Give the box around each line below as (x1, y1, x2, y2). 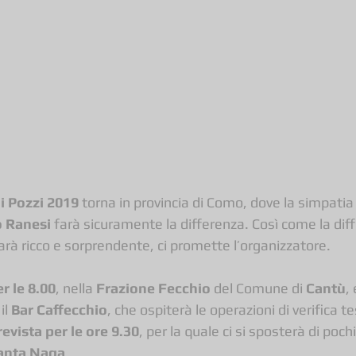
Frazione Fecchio (96, 279, 211, 296)
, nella (56, 279, 96, 296)
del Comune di (211, 279, 306, 296)
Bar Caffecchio (11, 300, 107, 318)
